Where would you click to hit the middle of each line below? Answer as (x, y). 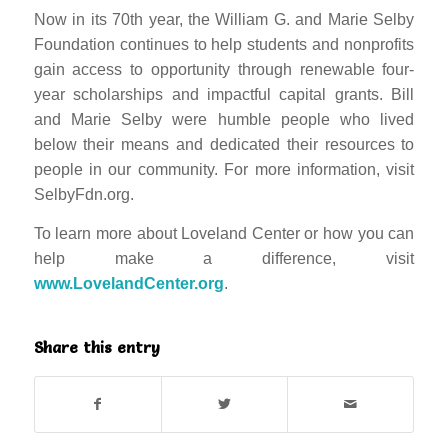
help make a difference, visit (224, 258)
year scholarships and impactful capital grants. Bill (224, 95)
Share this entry (96, 347)
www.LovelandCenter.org (128, 283)
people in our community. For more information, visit (224, 170)
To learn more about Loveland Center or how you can (224, 233)
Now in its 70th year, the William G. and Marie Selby (224, 20)
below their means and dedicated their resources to (224, 145)
